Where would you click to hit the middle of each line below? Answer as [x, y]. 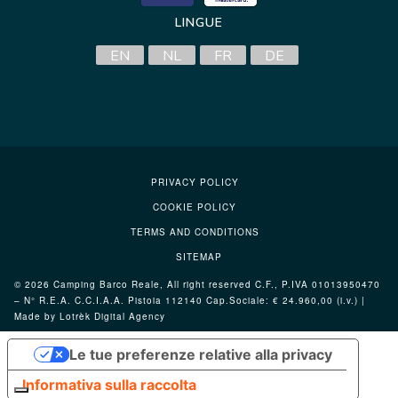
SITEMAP [199, 257]
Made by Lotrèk [54, 317]
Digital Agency [130, 317]
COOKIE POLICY [195, 207]
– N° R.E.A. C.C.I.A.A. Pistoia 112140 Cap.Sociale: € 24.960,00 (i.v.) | [190, 301]
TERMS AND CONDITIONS [195, 232]
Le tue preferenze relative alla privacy [200, 355]
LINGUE [199, 23]
